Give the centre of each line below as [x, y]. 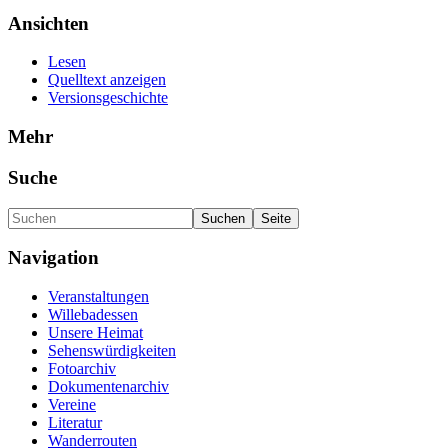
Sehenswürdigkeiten [112, 351]
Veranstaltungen [98, 297]
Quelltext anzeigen [107, 80]
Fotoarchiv [82, 369]
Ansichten [48, 23]
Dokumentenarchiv [108, 387]
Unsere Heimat [95, 333]
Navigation [53, 258]
